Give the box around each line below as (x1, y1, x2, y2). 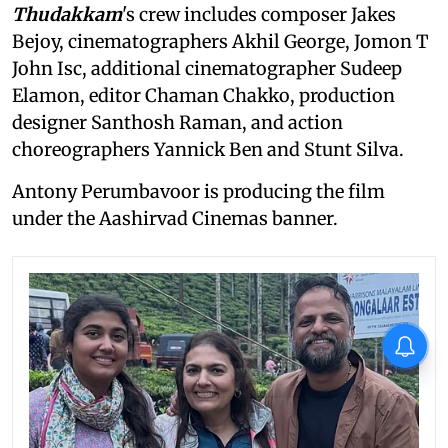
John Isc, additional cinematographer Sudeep (12, 57, 402, 81)
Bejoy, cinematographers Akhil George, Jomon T (12, 30, 429, 54)
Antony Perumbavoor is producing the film (12, 180, 385, 204)
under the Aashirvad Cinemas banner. (12, 207, 338, 231)
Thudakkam (12, 3, 122, 27)
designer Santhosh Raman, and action (12, 111, 343, 135)
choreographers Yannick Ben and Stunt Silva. (12, 138, 404, 162)
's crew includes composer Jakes (122, 3, 396, 27)
